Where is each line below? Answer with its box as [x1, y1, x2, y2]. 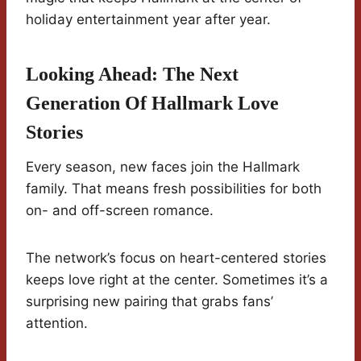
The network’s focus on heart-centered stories [26, 250, 326, 267]
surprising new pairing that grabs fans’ [26, 293, 273, 310]
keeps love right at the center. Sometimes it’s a [26, 272, 328, 288]
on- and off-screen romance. [26, 202, 214, 219]
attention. [26, 315, 88, 332]
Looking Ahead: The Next [26, 64, 239, 85]
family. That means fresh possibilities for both [26, 180, 322, 197]
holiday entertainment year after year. [26, 11, 271, 28]
